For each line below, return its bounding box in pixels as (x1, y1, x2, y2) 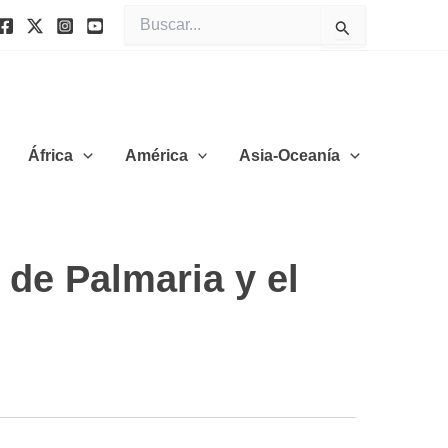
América (124, 146, 188, 164)
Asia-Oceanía (239, 146, 341, 164)
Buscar (123, 6, 167, 22)
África (28, 146, 74, 164)
